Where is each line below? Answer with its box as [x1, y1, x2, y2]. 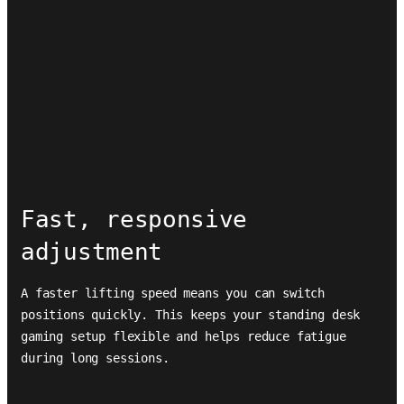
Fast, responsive [21, 206, 248, 233]
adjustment [21, 238, 162, 265]
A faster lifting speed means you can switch [21, 286, 326, 300]
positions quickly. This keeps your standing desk [21, 308, 361, 322]
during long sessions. [21, 351, 170, 365]
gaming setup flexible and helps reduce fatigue [21, 329, 346, 344]
